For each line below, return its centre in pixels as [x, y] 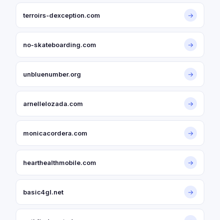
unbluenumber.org [52, 74]
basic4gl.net [43, 192]
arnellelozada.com [53, 104]
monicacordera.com [55, 133]
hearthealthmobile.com [60, 163]
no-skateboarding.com [60, 45]
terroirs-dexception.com [62, 15]
